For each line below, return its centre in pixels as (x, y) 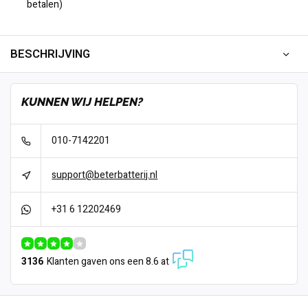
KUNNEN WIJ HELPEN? (82, 102)
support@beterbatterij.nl (105, 175)
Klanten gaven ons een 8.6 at (108, 262)
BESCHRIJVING (50, 54)
